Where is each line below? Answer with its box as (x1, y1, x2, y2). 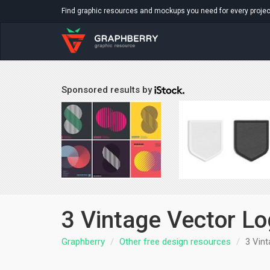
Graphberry (61, 236, 105, 247)
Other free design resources (119, 236, 231, 247)
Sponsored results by (61, 84, 154, 95)
